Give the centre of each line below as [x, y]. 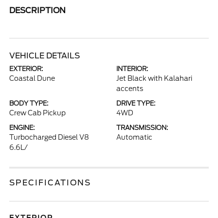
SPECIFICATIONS [50, 183]
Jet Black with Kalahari [154, 78]
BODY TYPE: [29, 103]
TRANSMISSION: [142, 128]
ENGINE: [22, 128]
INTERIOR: [132, 69]
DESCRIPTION [38, 10]
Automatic [134, 137]
